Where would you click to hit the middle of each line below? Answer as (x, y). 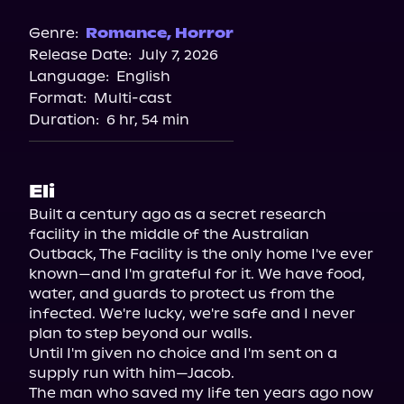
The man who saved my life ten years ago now (201, 393)
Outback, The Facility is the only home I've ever (201, 254)
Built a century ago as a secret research (178, 214)
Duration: (64, 119)
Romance (126, 33)
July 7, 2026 (179, 55)
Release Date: (80, 55)
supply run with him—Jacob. (132, 373)
